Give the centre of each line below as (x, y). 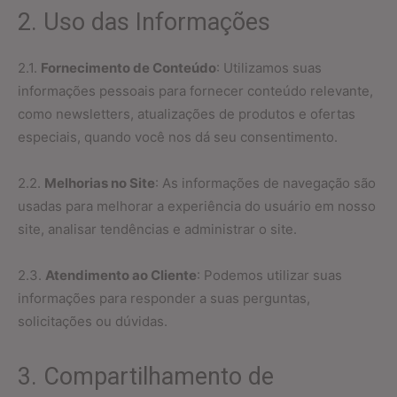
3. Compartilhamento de (146, 377)
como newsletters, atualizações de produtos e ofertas (187, 114)
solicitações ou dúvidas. (93, 321)
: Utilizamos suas (269, 68)
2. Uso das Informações (144, 22)
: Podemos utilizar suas (269, 275)
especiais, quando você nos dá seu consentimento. (178, 137)
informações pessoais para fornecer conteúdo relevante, (195, 91)
